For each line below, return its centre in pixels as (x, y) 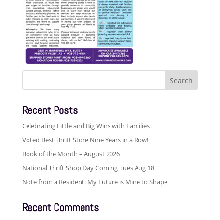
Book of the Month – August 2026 (71, 154)
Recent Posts (50, 110)
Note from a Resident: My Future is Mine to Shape (95, 182)
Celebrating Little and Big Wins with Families (86, 126)
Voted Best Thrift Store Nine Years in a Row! (85, 140)
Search (32, 74)
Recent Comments (60, 207)
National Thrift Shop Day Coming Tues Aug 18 (88, 168)
